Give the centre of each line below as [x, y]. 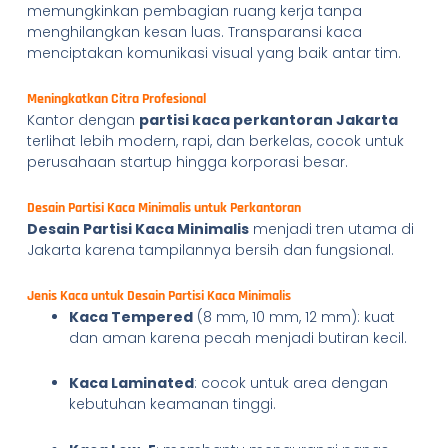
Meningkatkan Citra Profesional [116, 98]
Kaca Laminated [131, 383]
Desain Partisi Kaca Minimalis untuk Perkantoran [163, 208]
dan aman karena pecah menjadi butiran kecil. [237, 337]
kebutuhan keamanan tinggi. [172, 404]
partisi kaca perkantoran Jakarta [268, 119]
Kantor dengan [82, 119]
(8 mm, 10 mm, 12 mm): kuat [293, 316]
